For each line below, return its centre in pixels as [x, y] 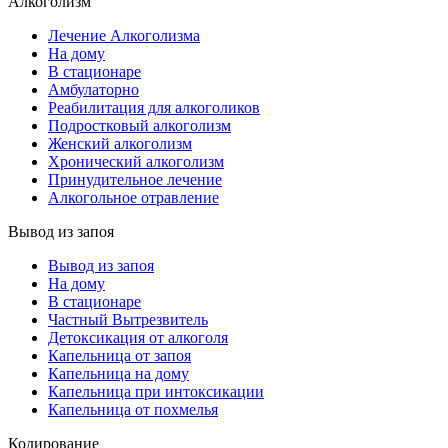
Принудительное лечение [135, 179]
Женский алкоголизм [120, 143]
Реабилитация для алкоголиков [154, 107]
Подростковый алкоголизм [139, 125]
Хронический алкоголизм [136, 161]
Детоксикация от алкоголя [138, 337]
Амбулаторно [93, 89]
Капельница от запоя [119, 355]
